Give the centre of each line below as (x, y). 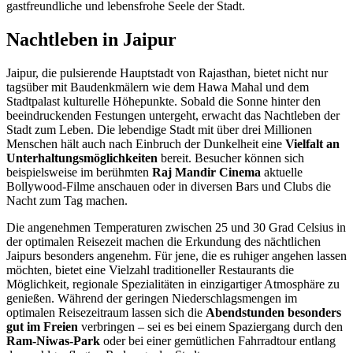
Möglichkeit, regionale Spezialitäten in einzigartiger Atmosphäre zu (173, 284)
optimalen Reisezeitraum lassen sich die (106, 312)
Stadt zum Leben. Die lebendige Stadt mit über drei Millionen (159, 129)
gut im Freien (42, 326)
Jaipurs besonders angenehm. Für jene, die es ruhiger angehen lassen (176, 255)
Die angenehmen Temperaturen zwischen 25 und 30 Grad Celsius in (176, 227)
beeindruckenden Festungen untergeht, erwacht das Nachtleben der (173, 115)
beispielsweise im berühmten (79, 172)
